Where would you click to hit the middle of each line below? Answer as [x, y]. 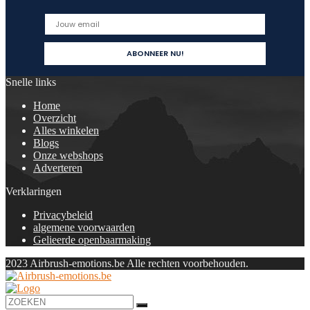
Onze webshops [68, 155]
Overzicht [55, 118]
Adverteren [58, 168]
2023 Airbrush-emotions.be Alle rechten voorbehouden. [127, 263]
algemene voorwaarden [84, 227]
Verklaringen [34, 191]
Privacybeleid [63, 215]
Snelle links [31, 82]
